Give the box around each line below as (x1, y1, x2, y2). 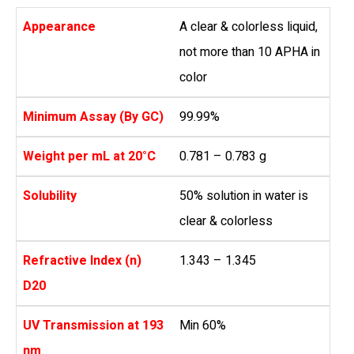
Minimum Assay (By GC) (23, 107, 164, 127)
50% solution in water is (179, 186, 308, 206)
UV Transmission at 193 (23, 316, 164, 336)
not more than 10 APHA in (179, 43, 320, 62)
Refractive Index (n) (23, 251, 141, 271)
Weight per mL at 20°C (23, 147, 156, 167)
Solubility (23, 186, 77, 206)
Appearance (23, 17, 96, 37)
